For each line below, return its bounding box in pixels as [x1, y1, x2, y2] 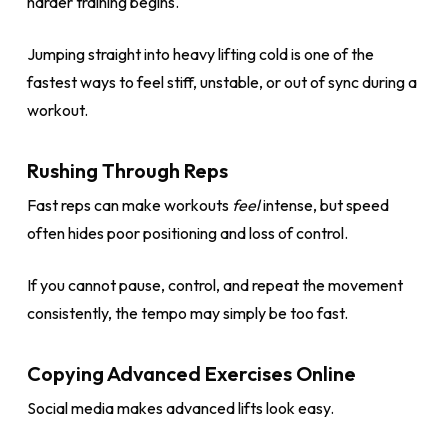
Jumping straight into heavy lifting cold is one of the [26, 44, 374, 64]
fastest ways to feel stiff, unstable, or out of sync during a [26, 72, 417, 92]
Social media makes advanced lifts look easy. [26, 398, 334, 418]
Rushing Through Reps [26, 158, 228, 183]
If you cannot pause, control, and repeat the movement [26, 275, 403, 295]
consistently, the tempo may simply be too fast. [26, 303, 348, 323]
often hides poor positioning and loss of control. [26, 223, 348, 243]
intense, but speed [259, 195, 389, 215]
